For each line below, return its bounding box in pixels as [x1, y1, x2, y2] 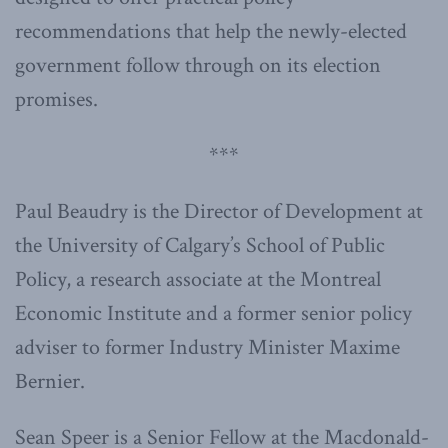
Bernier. [15, 366, 85, 396]
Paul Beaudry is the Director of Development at [15, 196, 423, 226]
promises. [15, 84, 98, 114]
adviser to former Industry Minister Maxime [15, 332, 400, 362]
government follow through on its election [15, 50, 381, 80]
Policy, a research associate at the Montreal [15, 264, 381, 294]
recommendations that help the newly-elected [15, 16, 407, 46]
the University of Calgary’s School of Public [15, 230, 385, 260]
